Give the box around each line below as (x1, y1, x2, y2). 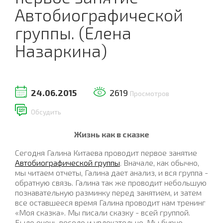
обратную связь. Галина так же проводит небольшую (15, 178, 207, 188)
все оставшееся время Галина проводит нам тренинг (15, 198, 206, 208)
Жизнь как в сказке (74, 129, 149, 139)
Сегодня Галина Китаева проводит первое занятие (15, 148, 197, 158)
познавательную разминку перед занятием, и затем (15, 188, 202, 198)
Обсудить (31, 108, 61, 116)
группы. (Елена (15, 23, 131, 43)
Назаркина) (15, 41, 107, 61)
